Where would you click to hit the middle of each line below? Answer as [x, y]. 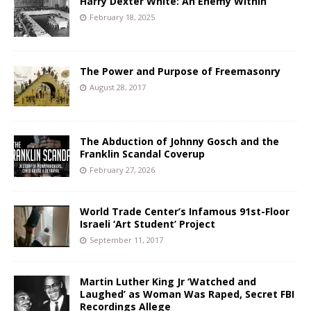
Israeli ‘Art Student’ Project [148, 224]
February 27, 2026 [122, 169]
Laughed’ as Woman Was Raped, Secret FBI [187, 294]
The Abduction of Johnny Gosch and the [179, 141]
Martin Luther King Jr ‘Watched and [168, 281]
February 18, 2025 [122, 17]
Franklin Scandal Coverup [142, 153]
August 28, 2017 [118, 87]
